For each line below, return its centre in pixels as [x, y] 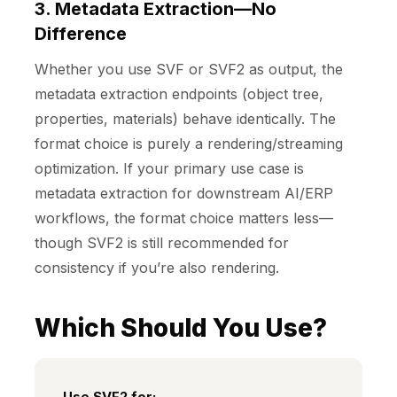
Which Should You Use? [181, 328]
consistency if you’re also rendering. [157, 268]
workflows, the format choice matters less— [184, 218]
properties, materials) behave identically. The [185, 119]
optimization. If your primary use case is [169, 169]
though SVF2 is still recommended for [162, 243]
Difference [81, 34]
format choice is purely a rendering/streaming [189, 144]
